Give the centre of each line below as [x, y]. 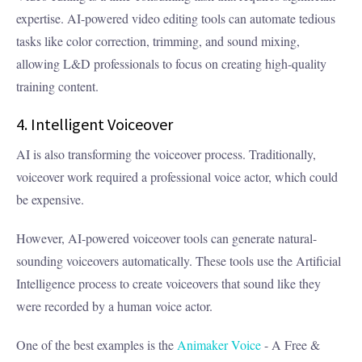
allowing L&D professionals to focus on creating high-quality [171, 64]
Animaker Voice [219, 345]
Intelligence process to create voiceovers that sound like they [168, 284]
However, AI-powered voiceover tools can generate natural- [166, 238]
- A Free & [290, 345]
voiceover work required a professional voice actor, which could [177, 177]
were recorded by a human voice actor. [114, 306]
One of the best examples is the [97, 345]
